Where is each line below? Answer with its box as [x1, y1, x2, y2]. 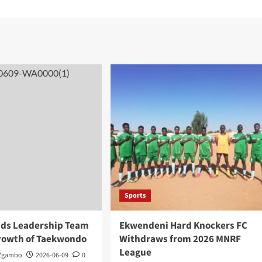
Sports [124, 190, 146, 201]
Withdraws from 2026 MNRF [119, 232, 241, 246]
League [119, 245, 151, 260]
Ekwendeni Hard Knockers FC [119, 218, 247, 233]
